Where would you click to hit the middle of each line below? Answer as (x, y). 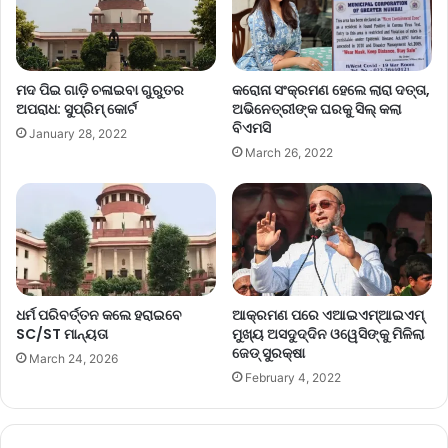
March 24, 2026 (73, 358)
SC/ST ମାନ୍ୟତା (62, 333)
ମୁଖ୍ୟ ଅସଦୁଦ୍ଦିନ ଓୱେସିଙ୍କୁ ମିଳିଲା (328, 333)
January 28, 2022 (78, 134)
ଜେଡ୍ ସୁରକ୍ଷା (268, 352)
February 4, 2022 (293, 377)
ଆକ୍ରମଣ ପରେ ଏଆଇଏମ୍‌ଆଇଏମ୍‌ (328, 314)
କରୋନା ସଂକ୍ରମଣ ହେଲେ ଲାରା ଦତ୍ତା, (331, 89)
